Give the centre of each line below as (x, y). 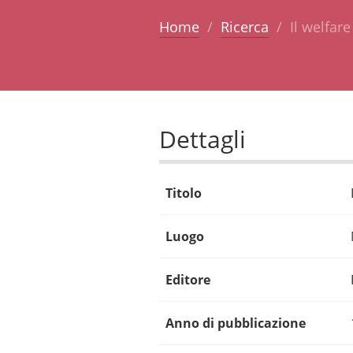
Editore (188, 279)
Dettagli (202, 139)
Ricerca (244, 26)
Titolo (183, 193)
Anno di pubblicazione (235, 323)
